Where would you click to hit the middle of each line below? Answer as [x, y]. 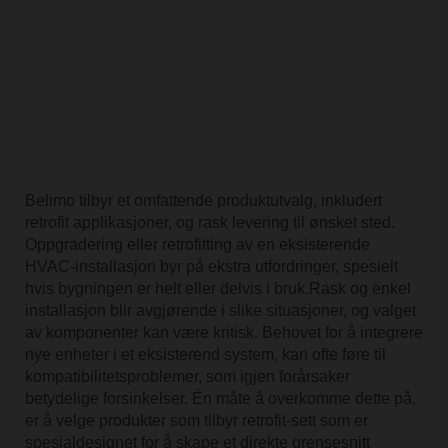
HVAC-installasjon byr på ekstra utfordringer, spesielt [211, 267]
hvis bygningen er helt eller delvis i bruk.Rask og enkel [217, 289]
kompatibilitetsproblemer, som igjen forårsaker [187, 377]
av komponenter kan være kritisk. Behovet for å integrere [223, 333]
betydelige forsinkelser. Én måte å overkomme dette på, [220, 399]
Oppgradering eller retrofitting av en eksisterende [197, 245]
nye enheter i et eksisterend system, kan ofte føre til [205, 355]
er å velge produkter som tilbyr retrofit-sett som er [196, 421]
